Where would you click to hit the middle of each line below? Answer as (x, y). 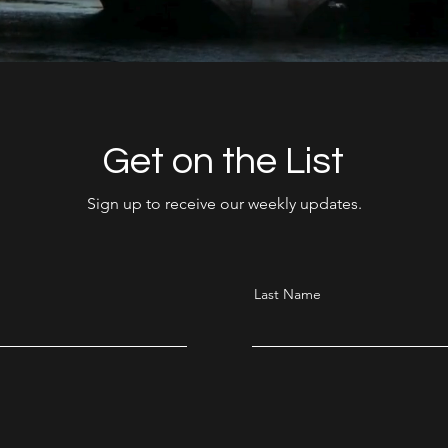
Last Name (287, 294)
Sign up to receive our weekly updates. (224, 203)
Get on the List (223, 161)
